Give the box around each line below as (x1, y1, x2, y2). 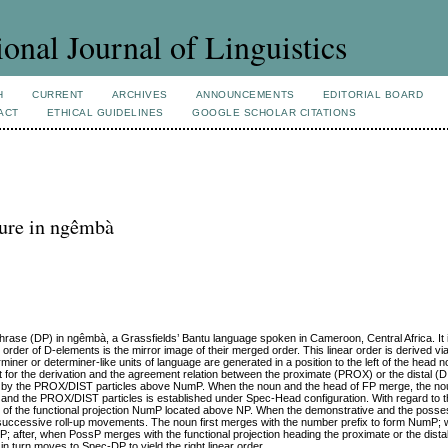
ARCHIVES (111, 89, 168, 100)
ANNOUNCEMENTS (195, 89, 295, 100)
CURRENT (32, 89, 84, 100)
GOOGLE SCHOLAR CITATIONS (191, 107, 357, 118)
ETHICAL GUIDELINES (46, 107, 164, 118)
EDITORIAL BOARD (322, 89, 424, 100)
